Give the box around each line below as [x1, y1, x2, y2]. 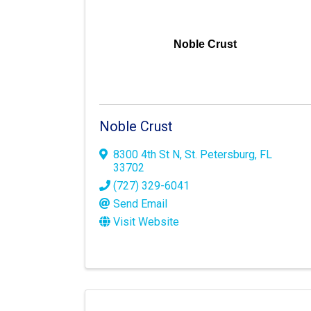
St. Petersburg [185, 148, 255, 162]
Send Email [113, 197, 167, 211]
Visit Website [113, 215, 179, 229]
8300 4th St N [113, 148, 180, 162]
